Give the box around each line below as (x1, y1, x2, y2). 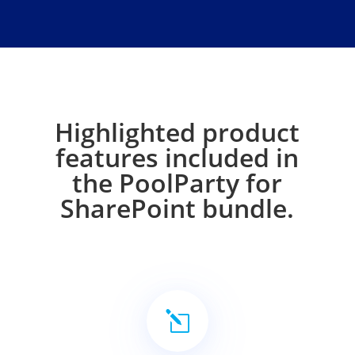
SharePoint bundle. (60, 191, 295, 225)
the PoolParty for (72, 166, 283, 200)
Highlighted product (55, 115, 300, 149)
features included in (55, 140, 300, 174)
